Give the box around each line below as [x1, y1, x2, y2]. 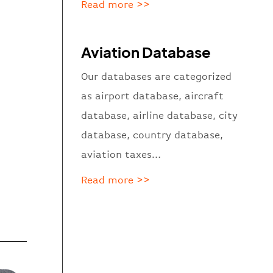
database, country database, [81, 129, 224, 141]
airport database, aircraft [92, 90, 224, 102]
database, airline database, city [81, 110, 238, 122]
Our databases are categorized [81, 71, 232, 83]
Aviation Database [81, 42, 211, 61]
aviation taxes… [81, 149, 165, 161]
